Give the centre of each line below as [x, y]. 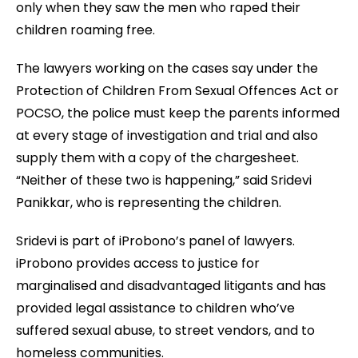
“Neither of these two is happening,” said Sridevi [164, 180]
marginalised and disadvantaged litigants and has [171, 286]
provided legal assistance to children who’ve [155, 308]
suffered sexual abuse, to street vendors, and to [165, 330]
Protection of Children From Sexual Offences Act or [177, 91]
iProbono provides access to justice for [138, 263]
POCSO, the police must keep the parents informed [178, 113]
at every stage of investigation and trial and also [167, 135]
